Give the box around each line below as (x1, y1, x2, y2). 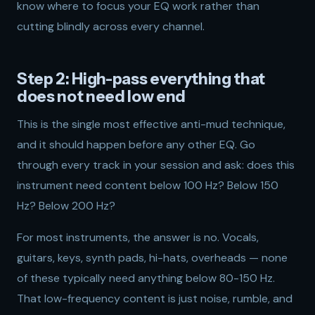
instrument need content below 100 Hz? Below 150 (17, 178, 278, 193)
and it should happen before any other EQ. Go (17, 137, 255, 152)
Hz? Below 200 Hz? (17, 198, 115, 213)
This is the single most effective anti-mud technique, (17, 117, 285, 131)
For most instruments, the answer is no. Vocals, (17, 230, 259, 245)
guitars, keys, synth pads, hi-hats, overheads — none (17, 250, 288, 265)
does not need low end (17, 86, 186, 106)
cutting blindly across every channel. (17, 19, 205, 34)
